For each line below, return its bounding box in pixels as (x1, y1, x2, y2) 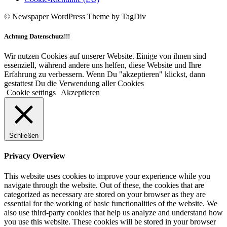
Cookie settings (7, 88, 56, 97)
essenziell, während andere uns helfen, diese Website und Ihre (4, 61, 201, 70)
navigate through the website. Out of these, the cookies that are (4, 180, 204, 190)
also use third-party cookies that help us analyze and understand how (4, 208, 223, 217)
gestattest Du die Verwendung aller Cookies (4, 79, 144, 88)
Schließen (9, 132, 39, 140)
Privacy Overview (4, 152, 65, 161)
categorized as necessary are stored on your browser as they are (4, 190, 206, 199)
